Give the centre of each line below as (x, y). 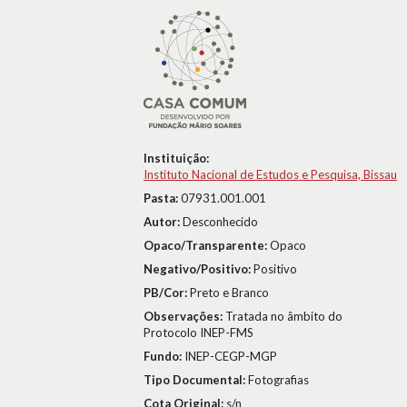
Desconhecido (220, 222)
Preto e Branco (229, 293)
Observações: (184, 316)
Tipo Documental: (196, 380)
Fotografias (278, 380)
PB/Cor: (167, 293)
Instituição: (176, 158)
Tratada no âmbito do (284, 316)
